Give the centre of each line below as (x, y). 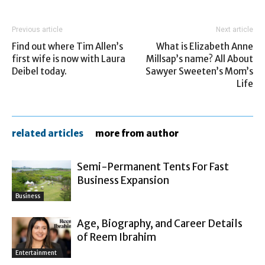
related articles (48, 134)
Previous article (37, 30)
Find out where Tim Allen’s (67, 47)
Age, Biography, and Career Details (160, 224)
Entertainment (36, 253)
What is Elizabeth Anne (205, 47)
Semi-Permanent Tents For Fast (153, 167)
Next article (235, 30)
